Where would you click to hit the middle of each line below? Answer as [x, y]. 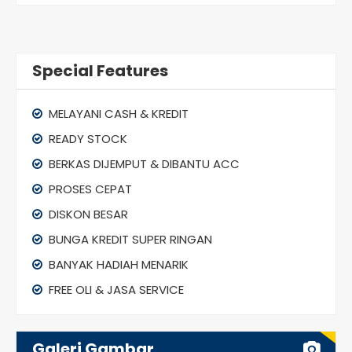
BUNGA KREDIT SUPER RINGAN [129, 239]
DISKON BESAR [87, 214]
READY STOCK [86, 138]
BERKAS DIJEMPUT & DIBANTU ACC [143, 163]
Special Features [100, 70]
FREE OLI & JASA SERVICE [115, 289]
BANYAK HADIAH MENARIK [117, 264]
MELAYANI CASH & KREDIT [117, 113]
